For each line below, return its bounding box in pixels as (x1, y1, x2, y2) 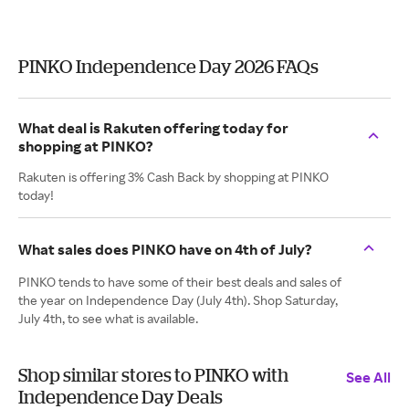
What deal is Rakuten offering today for (18, 119, 288, 137)
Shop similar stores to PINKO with (18, 364, 288, 385)
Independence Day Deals (18, 386, 223, 407)
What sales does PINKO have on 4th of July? (18, 240, 312, 258)
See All (346, 368, 391, 386)
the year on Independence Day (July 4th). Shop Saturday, (18, 292, 338, 308)
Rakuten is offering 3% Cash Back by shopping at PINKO (18, 169, 329, 184)
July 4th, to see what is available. (18, 310, 198, 326)
